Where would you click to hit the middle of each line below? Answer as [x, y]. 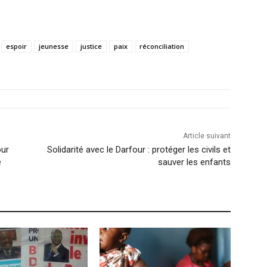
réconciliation [162, 46]
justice [91, 46]
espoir [17, 46]
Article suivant [207, 136]
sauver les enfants [195, 162]
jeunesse [54, 46]
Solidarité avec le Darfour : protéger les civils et [139, 150]
